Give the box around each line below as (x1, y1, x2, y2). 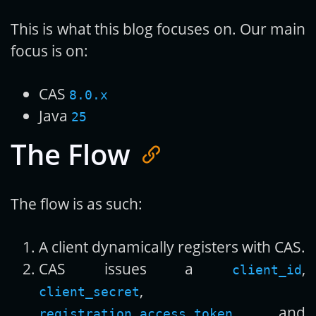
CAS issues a (39, 258, 232, 279)
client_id (232, 262, 302, 278)
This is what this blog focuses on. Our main (11, 18, 305, 39)
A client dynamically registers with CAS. (39, 236, 305, 257)
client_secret (39, 284, 140, 300)
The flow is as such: (11, 193, 142, 214)
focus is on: (11, 40, 88, 61)
